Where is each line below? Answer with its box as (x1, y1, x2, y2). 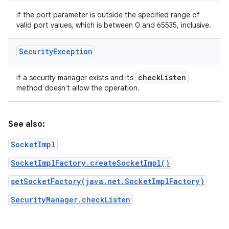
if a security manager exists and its (16, 73, 135, 82)
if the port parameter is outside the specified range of (16, 10, 200, 19)
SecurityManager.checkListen (11, 195, 130, 204)
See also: (8, 119, 45, 129)
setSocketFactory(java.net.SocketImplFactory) (11, 176, 204, 186)
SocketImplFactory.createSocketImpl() (11, 158, 170, 168)
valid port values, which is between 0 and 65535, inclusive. (16, 20, 211, 30)
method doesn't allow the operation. (16, 83, 140, 93)
